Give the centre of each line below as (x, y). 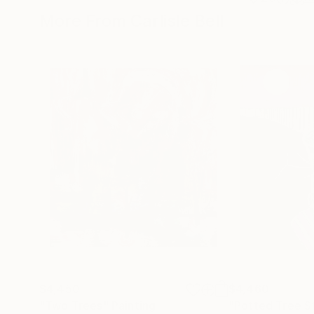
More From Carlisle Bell (131, 21)
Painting (134, 306)
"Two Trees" (74, 306)
